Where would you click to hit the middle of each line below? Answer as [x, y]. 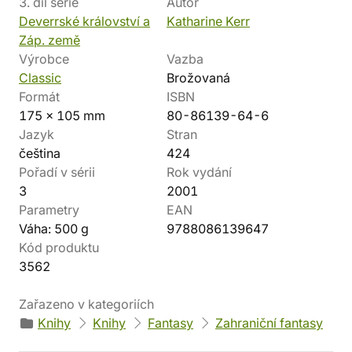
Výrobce [44, 59]
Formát [39, 97]
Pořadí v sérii [57, 172]
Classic [40, 78]
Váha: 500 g [54, 229]
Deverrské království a [84, 21]
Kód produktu [59, 247]
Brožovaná [198, 78]
